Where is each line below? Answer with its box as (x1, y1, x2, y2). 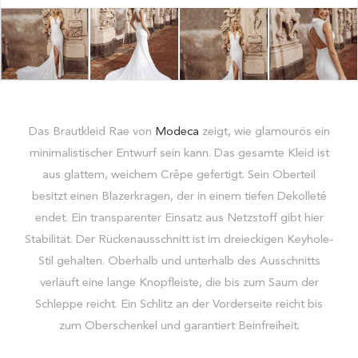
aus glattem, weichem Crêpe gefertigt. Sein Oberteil (42, 169, 316, 182)
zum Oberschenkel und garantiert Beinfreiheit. (58, 320, 300, 333)
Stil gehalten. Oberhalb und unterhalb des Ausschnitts (38, 256, 320, 268)
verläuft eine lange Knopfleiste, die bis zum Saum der (39, 277, 319, 290)
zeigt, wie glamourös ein (198, 126, 330, 139)
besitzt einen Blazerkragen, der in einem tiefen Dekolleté (31, 191, 327, 204)
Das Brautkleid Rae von (28, 126, 155, 139)
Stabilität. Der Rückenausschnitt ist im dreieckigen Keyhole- (24, 234, 334, 247)
